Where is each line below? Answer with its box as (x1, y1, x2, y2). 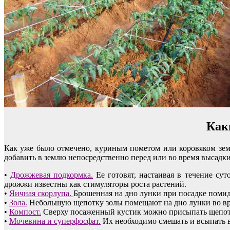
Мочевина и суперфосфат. (9, 216, 101, 225)
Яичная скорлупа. (9, 188, 71, 198)
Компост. (9, 207, 41, 216)
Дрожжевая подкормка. (10, 170, 93, 179)
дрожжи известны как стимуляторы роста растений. (4, 179, 186, 188)
